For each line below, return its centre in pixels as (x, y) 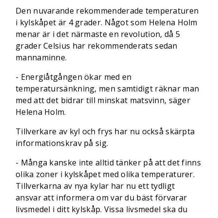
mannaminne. (42, 57)
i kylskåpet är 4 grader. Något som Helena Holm (107, 22)
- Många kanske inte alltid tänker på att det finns (108, 163)
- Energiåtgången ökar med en (74, 77)
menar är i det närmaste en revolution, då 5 (98, 34)
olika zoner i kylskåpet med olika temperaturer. (105, 174)
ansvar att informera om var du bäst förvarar (101, 198)
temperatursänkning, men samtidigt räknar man (108, 89)
